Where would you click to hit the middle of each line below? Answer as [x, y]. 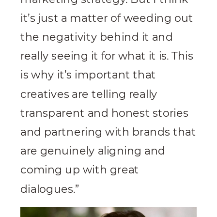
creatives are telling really [89, 94]
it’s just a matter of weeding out [107, 18]
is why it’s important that [88, 75]
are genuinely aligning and [93, 151]
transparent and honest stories [105, 113]
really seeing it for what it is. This [107, 56]
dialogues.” [50, 189]
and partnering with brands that [108, 132]
